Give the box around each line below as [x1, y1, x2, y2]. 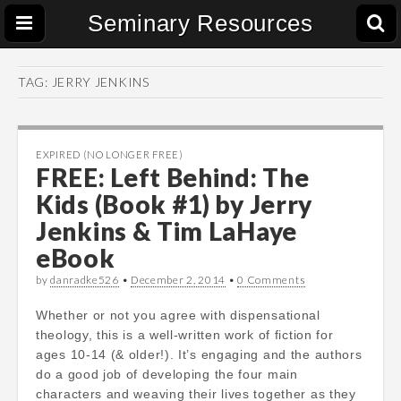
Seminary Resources [88, 10, 313, 37]
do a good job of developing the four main [36, 367, 298, 381]
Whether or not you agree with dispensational [36, 308, 320, 322]
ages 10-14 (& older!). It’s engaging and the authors [36, 347, 363, 362]
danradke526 [50, 273, 119, 286]
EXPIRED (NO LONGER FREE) [36, 149, 183, 160]
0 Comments [237, 273, 306, 286]
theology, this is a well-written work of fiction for [36, 328, 334, 342]
